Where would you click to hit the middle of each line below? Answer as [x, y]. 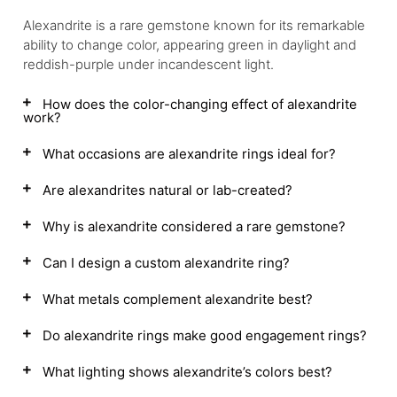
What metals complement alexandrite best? [178, 299]
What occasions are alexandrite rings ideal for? [189, 154]
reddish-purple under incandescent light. [148, 64]
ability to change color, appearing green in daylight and [190, 45]
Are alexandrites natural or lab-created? [167, 190]
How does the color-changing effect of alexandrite [200, 104]
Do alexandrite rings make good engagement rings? [205, 335]
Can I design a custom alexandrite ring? [166, 263]
